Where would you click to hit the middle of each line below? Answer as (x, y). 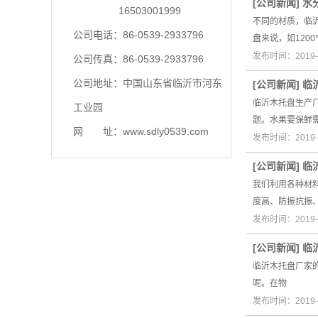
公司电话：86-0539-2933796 (140, 35)
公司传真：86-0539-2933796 (138, 59)
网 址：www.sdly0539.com (141, 131)
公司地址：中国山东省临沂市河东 (148, 83)
